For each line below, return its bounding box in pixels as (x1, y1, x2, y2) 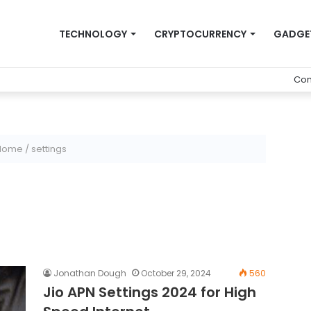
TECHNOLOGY (59, 27, 127, 41)
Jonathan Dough (53, 267, 126, 279)
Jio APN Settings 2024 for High (42, 283, 256, 302)
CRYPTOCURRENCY (154, 27, 246, 41)
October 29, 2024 (140, 267, 211, 279)
